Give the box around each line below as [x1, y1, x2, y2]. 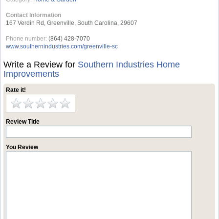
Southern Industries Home [78, 60, 180, 69]
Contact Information [6, 12, 62, 19]
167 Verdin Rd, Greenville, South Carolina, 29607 [6, 20, 138, 26]
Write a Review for [3, 60, 78, 69]
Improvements [3, 69, 60, 79]
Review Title [6, 118, 40, 125]
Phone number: [6, 35, 47, 42]
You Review [6, 144, 39, 151]
